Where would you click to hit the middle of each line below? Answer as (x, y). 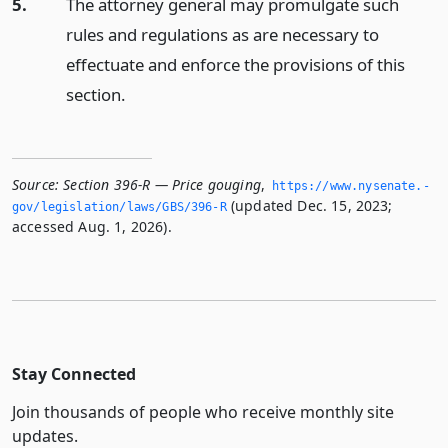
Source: (36, 184)
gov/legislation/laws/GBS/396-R (119, 206)
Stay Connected (74, 373)
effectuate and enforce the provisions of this (235, 64)
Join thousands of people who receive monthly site (203, 411)
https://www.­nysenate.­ (351, 185)
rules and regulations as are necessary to (222, 34)
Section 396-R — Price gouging (162, 184)
